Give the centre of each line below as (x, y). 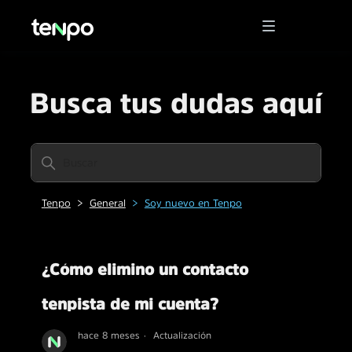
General (107, 203)
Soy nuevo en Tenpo (193, 203)
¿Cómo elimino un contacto (145, 270)
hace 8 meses (108, 335)
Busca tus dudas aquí (176, 103)
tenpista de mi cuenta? (130, 304)
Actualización (182, 335)
